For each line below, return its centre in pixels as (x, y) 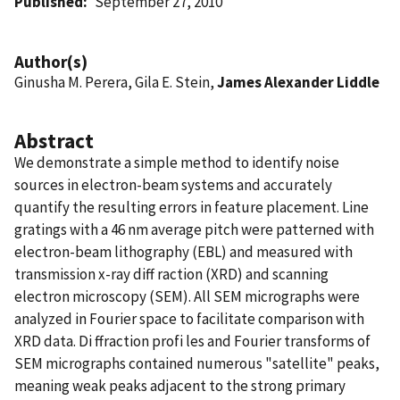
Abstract (54, 140)
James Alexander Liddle (298, 82)
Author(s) (51, 61)
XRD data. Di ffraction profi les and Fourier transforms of (192, 341)
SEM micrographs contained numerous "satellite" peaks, (197, 363)
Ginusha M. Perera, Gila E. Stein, (116, 82)
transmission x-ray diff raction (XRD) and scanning (171, 274)
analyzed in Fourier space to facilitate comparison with (189, 318)
